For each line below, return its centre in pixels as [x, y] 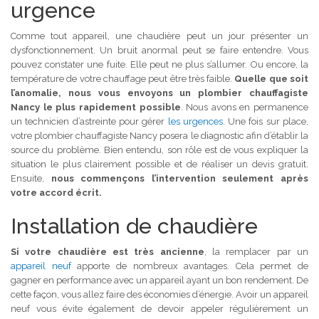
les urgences [195, 121]
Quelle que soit [272, 78]
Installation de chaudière [134, 226]
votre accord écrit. [56, 192]
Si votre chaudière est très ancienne [108, 251]
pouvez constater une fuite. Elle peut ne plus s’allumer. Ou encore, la [159, 64]
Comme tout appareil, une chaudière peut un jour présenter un [159, 36]
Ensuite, [31, 178]
